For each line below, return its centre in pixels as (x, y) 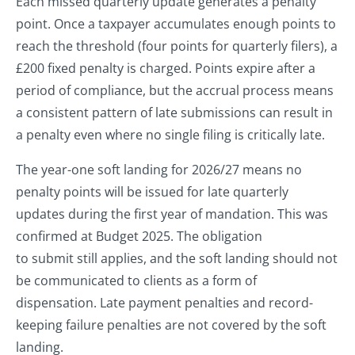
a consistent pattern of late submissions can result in (174, 113)
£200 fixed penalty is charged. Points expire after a (166, 69)
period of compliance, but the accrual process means (175, 91)
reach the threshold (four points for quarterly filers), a (177, 46)
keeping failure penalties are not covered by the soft (171, 325)
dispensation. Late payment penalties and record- (164, 303)
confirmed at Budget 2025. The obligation (139, 237)
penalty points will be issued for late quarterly (152, 192)
